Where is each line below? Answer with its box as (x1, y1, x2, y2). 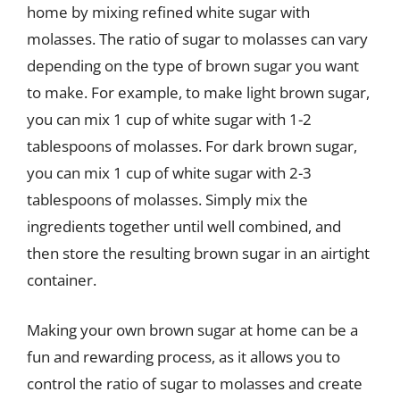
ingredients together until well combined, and (27, 216, 341, 237)
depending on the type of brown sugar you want (27, 55, 359, 76)
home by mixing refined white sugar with (27, 2, 310, 22)
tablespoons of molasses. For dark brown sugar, (27, 136, 357, 156)
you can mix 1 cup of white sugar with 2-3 (27, 162, 312, 183)
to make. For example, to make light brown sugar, (27, 82, 370, 103)
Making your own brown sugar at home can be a (27, 319, 358, 340)
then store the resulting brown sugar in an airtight (27, 243, 370, 263)
